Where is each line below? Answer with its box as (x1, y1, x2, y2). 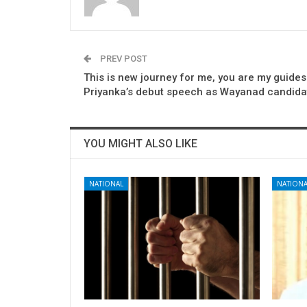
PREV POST (98, 53, 147, 64)
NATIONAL (89, 178, 123, 188)
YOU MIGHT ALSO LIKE (84, 136, 197, 150)
